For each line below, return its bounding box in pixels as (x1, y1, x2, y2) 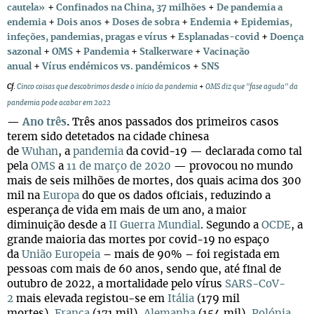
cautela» (7, 4, 45, 13)
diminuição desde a (7, 220, 109, 231)
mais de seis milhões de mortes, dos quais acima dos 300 (7, 176, 301, 186)
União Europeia (22, 250, 100, 260)
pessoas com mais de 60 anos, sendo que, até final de (7, 264, 281, 275)
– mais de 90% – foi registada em (100, 250, 280, 260)
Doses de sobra (112, 18, 179, 27)
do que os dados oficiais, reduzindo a (79, 191, 271, 201)
